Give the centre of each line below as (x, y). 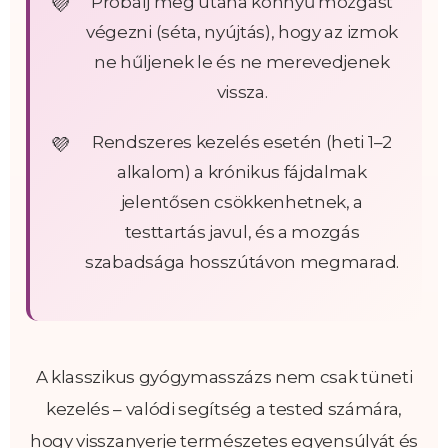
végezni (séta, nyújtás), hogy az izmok (242, 31)
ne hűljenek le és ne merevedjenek (242, 61)
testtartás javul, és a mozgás (242, 231)
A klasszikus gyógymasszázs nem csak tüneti (224, 376)
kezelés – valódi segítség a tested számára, (224, 408)
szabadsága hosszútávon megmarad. (242, 261)
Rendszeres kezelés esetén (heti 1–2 (242, 141)
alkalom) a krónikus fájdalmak (242, 171)
